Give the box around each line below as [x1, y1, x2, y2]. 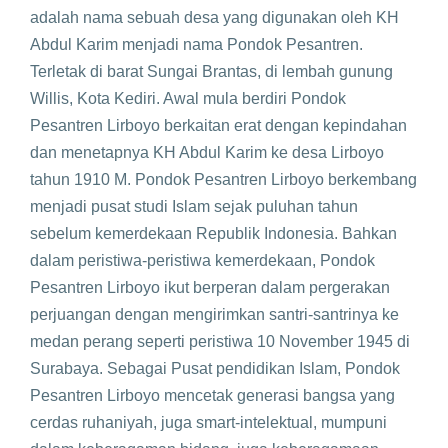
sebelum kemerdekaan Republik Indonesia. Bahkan [30, 225, 397, 242]
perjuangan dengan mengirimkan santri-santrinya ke [30, 306, 399, 323]
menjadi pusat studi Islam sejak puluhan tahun [30, 198, 358, 215]
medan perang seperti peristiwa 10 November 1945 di [30, 333, 410, 350]
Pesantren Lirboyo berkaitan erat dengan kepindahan [30, 117, 407, 134]
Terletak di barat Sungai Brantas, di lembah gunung [30, 63, 393, 80]
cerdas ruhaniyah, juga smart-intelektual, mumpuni [30, 414, 387, 431]
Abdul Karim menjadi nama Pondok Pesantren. [30, 36, 363, 53]
